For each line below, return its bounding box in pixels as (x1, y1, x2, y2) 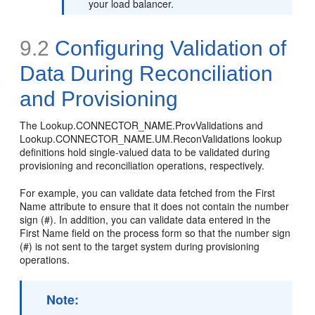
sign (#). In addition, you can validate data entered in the (20, 212, 271, 226)
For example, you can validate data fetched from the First (20, 185, 276, 200)
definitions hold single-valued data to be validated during (20, 144, 271, 159)
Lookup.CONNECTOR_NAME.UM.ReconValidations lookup (20, 131, 283, 146)
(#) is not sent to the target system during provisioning (20, 238, 260, 253)
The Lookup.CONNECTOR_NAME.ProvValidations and (20, 117, 264, 132)
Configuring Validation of (49, 36, 287, 60)
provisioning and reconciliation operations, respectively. (20, 157, 265, 172)
